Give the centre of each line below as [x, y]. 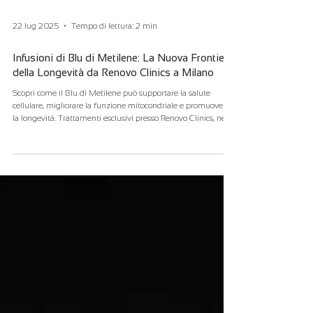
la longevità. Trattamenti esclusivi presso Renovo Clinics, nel [120, 143]
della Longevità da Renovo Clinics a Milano [113, 97]
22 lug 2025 [36, 51]
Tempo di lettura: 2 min [114, 51]
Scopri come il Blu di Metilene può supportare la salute [111, 118]
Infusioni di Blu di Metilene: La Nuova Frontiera [123, 83]
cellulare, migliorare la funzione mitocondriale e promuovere [121, 131]
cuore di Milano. [41, 156]
